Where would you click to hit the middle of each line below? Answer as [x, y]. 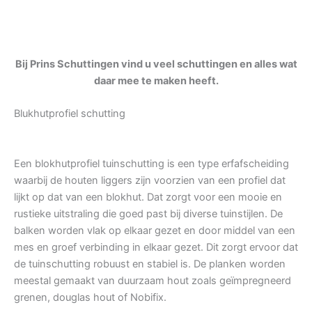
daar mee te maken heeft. [156, 80]
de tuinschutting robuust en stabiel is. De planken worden [150, 264]
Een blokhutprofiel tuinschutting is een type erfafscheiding [151, 164]
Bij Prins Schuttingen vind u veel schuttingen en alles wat [156, 64]
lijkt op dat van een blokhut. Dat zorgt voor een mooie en [148, 197]
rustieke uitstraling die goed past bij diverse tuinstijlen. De [148, 214]
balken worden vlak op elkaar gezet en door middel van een [155, 231]
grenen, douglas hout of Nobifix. [90, 298]
